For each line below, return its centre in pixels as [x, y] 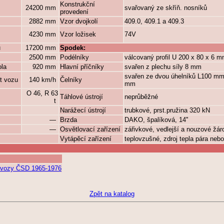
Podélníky [74, 57]
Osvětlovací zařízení [90, 129]
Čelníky [71, 80]
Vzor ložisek [78, 34]
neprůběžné [141, 97]
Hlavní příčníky [82, 67]
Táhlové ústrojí [81, 97]
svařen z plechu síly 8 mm [163, 67]
